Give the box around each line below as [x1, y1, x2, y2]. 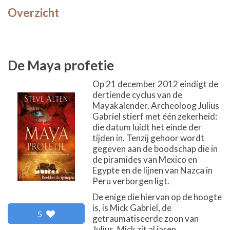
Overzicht [8, 6, 59, 20]
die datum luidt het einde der [92, 122, 202, 132]
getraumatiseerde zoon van [92, 213, 199, 224]
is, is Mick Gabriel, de [92, 202, 171, 213]
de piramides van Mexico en [92, 154, 197, 165]
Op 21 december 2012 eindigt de [92, 79, 218, 89]
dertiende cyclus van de [92, 89, 182, 100]
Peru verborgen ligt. [92, 176, 169, 186]
